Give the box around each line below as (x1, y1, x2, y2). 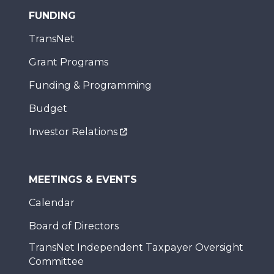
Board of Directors (29, 220, 119, 232)
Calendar (29, 197, 75, 209)
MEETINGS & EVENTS (29, 174, 137, 185)
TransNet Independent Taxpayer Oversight (29, 242, 243, 253)
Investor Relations (29, 126, 117, 138)
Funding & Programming (29, 80, 152, 91)
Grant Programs (29, 56, 108, 68)
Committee (29, 256, 84, 267)
